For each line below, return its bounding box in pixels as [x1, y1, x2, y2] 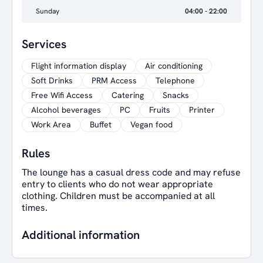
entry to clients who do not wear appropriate [22, 178, 213, 190]
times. [22, 201, 48, 214]
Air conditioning [145, 60, 203, 71]
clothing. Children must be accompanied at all [22, 190, 215, 202]
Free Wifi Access [31, 90, 93, 100]
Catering [112, 90, 144, 100]
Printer [189, 104, 215, 115]
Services [22, 36, 66, 52]
